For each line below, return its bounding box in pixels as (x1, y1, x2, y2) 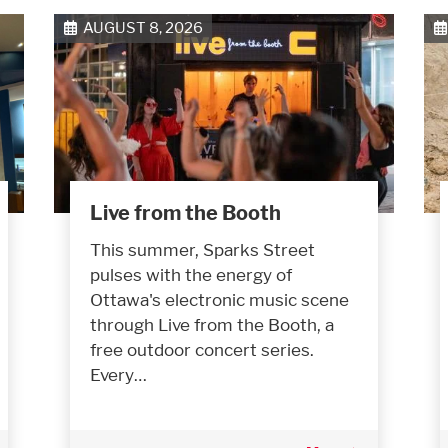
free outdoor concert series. (90, 338, 314, 360)
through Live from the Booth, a (90, 313, 334, 335)
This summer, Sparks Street (90, 238, 315, 260)
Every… (90, 363, 147, 385)
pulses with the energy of (90, 263, 292, 285)
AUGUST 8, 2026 (76, 18, 203, 38)
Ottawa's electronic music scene (90, 288, 349, 310)
